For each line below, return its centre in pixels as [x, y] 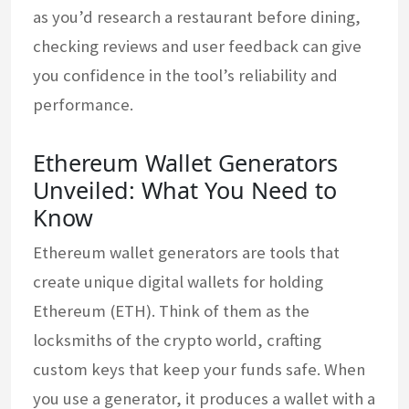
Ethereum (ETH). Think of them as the [171, 310]
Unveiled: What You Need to [185, 189]
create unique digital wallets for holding [178, 281]
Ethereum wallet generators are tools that [186, 252]
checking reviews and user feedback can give [197, 46]
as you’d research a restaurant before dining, [197, 16]
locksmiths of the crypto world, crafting [177, 340]
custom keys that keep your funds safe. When [199, 369]
